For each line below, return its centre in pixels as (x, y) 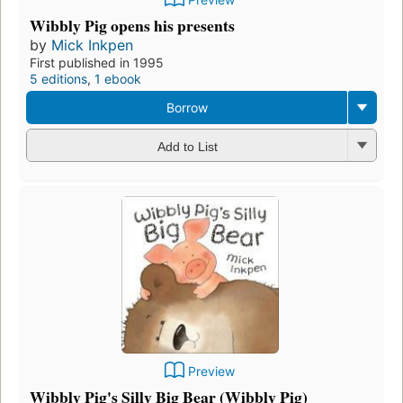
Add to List (187, 146)
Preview (211, 372)
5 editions (58, 79)
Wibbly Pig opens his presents (132, 26)
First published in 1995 (97, 63)
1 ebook (118, 79)
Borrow (187, 108)
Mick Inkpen (92, 45)
